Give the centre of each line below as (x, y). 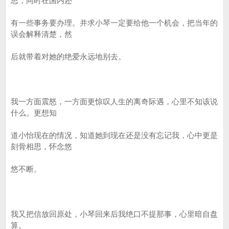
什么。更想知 (34, 113)
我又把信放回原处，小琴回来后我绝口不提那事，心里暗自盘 (114, 214)
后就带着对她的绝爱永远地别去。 (68, 56)
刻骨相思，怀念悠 (41, 146)
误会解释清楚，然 (41, 34)
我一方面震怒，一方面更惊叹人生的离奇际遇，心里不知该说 (114, 101)
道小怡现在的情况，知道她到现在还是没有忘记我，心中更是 (114, 135)
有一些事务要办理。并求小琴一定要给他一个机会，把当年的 (114, 23)
